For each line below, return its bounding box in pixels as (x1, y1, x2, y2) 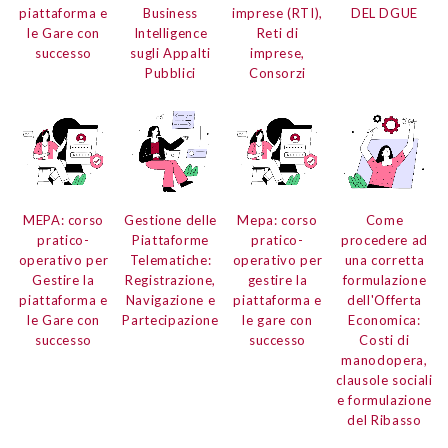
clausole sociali (336, 372, 433, 389)
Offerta (374, 292, 422, 309)
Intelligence (133, 25, 208, 42)
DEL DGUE (350, 5, 419, 22)
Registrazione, (124, 272, 217, 289)
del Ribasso (347, 412, 422, 429)
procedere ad (341, 232, 428, 249)
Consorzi (248, 65, 307, 82)
